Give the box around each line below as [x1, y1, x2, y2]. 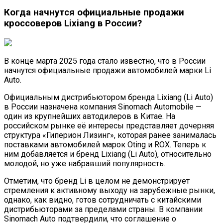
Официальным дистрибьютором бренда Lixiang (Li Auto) [4, 92, 213, 102]
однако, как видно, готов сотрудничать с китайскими [4, 195, 201, 205]
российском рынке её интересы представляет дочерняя [4, 120, 214, 130]
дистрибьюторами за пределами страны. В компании [4, 204, 203, 214]
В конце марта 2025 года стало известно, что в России [4, 56, 206, 66]
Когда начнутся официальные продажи [4, 7, 184, 18]
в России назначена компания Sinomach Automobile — [4, 102, 202, 111]
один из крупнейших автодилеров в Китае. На [4, 111, 175, 121]
